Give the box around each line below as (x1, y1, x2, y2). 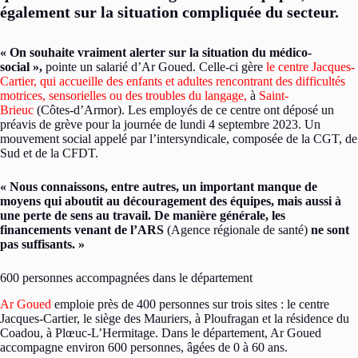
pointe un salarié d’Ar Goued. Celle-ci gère (42, 60, 266, 74)
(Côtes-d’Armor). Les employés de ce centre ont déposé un (34, 103, 334, 117)
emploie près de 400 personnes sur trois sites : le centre (51, 296, 329, 311)
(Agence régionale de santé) (164, 223, 311, 237)
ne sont (311, 223, 349, 237)
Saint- (259, 89, 288, 102)
